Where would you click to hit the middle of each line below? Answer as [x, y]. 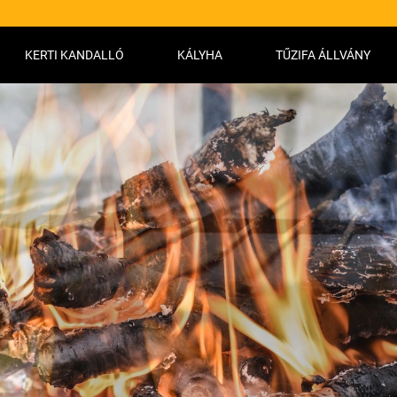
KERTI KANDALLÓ [74, 55]
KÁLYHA [200, 55]
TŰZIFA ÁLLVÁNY [323, 55]
